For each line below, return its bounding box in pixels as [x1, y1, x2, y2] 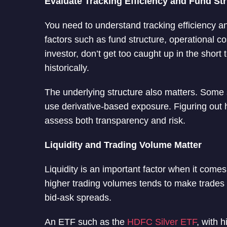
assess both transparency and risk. [45, 115, 185, 126]
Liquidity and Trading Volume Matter [45, 139, 202, 150]
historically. [45, 62, 89, 73]
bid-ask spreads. [45, 192, 111, 203]
